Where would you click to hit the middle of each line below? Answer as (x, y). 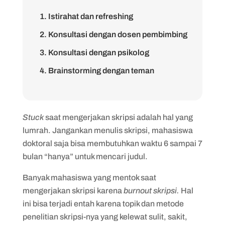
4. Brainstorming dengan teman (97, 71)
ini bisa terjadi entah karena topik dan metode (103, 204)
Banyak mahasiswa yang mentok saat (89, 178)
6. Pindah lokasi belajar (82, 107)
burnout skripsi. (151, 191)
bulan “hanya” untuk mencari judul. (86, 156)
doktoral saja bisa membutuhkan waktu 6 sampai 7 (112, 143)
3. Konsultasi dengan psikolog (94, 52)
